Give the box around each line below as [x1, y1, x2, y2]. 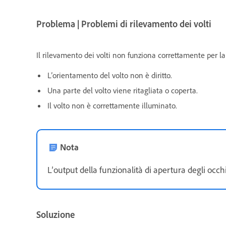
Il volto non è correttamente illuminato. [47, 100, 177, 111]
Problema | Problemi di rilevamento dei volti [36, 18, 211, 30]
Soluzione [36, 209, 75, 221]
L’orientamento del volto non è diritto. [47, 70, 172, 81]
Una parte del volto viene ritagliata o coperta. [47, 85, 198, 96]
